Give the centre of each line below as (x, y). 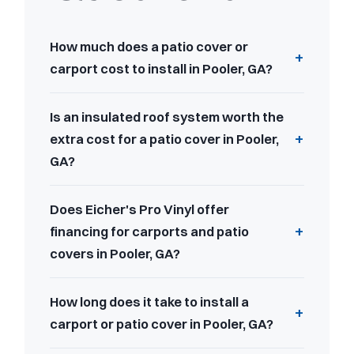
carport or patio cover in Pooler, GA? (162, 324)
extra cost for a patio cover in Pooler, (164, 139)
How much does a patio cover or (149, 46)
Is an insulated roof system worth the (167, 117)
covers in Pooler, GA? (115, 253)
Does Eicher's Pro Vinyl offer (139, 209)
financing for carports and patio (149, 231)
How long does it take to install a (149, 301)
